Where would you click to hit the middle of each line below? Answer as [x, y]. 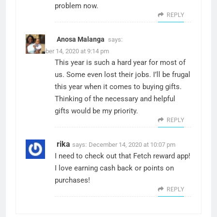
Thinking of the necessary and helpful [115, 99]
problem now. [77, 6]
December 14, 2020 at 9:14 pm [67, 51]
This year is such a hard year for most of [120, 62]
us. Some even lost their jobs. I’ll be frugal [123, 74]
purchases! [72, 180]
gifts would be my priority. [96, 111]
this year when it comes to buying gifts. [118, 86]
